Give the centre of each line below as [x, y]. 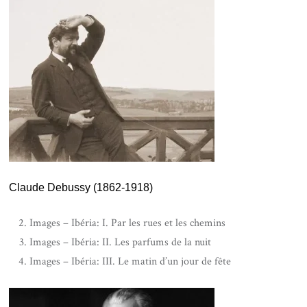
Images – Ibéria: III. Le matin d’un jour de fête [131, 262]
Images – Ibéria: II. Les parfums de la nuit [121, 243]
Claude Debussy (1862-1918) [81, 188]
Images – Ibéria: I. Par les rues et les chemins [128, 223]
